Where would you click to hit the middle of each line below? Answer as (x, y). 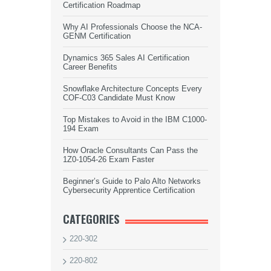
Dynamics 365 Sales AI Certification (126, 58)
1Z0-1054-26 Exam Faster (109, 159)
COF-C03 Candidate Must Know (119, 98)
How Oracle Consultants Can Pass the (130, 150)
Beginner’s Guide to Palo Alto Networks (132, 181)
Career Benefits (90, 67)
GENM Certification (97, 36)
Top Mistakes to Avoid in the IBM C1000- (135, 119)
